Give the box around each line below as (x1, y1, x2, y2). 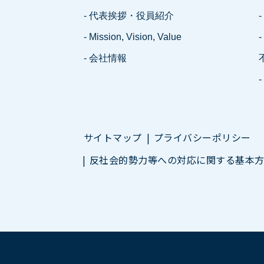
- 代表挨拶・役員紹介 (84, 11, 174, 21)
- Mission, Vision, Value (84, 32, 181, 42)
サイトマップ (84, 130, 142, 144)
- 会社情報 (84, 53, 127, 63)
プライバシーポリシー (153, 130, 251, 144)
